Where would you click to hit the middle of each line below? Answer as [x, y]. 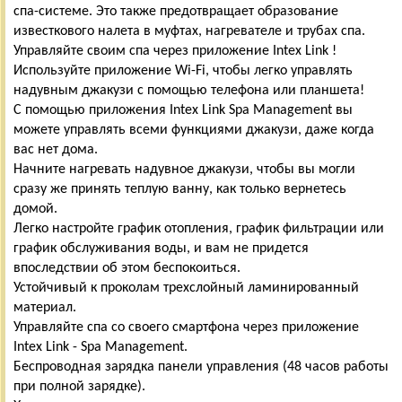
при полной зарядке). [79, 386]
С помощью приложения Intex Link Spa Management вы [183, 110]
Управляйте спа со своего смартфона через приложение [186, 327]
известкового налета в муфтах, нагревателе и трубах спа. [189, 31]
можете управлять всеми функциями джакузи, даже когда [194, 130]
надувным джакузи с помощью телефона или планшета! [189, 90]
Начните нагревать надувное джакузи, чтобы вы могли [184, 169]
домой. [35, 209]
